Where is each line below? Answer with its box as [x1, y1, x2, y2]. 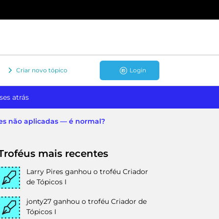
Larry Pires [26, 167, 63, 176]
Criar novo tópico [16, 66, 67, 74]
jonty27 [26, 197, 51, 206]
